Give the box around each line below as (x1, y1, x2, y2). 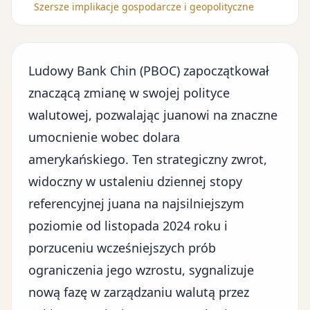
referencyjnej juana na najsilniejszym (28, 195, 244, 212)
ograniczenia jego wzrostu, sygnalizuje (28, 262, 254, 278)
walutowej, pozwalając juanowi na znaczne (28, 107, 277, 123)
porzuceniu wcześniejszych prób (28, 239, 216, 256)
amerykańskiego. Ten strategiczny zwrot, (28, 151, 267, 167)
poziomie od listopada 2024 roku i (28, 217, 228, 234)
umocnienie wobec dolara (28, 129, 180, 145)
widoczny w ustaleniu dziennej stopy (28, 173, 242, 190)
